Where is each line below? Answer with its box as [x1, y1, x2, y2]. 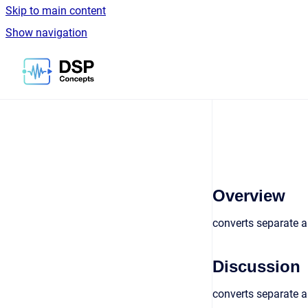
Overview [212, 186, 285, 205]
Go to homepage [93, 56, 175, 69]
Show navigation [5, 26, 87, 39]
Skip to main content [5, 4, 106, 17]
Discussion [212, 257, 300, 276]
